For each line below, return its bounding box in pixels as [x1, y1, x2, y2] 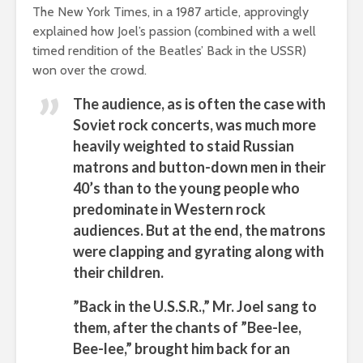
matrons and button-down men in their [73, 158, 326, 177]
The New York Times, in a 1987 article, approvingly [32, 4, 309, 20]
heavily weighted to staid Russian [73, 137, 294, 156]
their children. [73, 263, 164, 282]
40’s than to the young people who [73, 179, 300, 198]
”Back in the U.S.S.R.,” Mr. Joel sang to [73, 297, 317, 316]
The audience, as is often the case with [73, 95, 326, 113]
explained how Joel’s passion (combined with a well [32, 23, 316, 40]
